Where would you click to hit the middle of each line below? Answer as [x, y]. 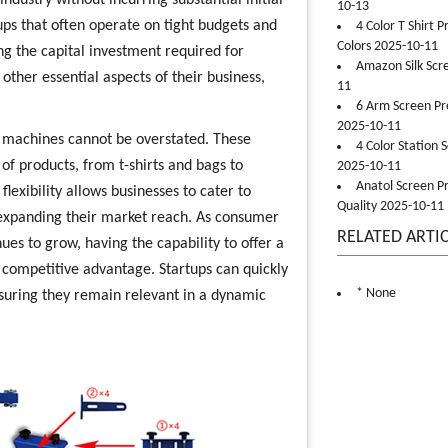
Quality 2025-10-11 [390, 206]
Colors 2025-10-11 [387, 46]
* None [375, 293]
